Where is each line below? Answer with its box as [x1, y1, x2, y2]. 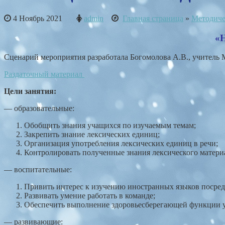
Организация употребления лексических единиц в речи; [24, 139, 218, 148]
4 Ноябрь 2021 [11, 14, 76, 23]
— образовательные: [4, 104, 74, 113]
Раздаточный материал [4, 70, 84, 79]
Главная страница [123, 14, 183, 23]
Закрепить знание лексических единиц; [24, 130, 160, 139]
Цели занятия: [4, 87, 56, 96]
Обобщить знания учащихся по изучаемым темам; [24, 121, 196, 130]
